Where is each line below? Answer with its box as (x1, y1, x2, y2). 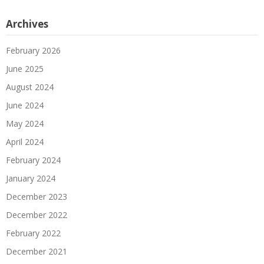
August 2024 (6, 81, 54, 93)
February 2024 (6, 154, 61, 166)
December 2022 (6, 209, 67, 221)
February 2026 (6, 45, 61, 57)
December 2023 (6, 191, 67, 203)
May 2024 (6, 118, 44, 130)
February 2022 (6, 227, 61, 239)
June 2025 (6, 63, 44, 75)
